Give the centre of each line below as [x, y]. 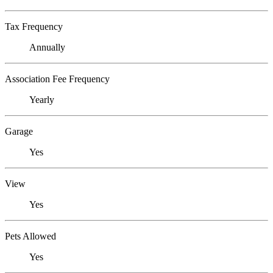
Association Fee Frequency [57, 79]
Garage [19, 132]
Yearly [42, 100]
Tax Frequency [34, 27]
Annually [47, 48]
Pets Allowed [30, 236]
